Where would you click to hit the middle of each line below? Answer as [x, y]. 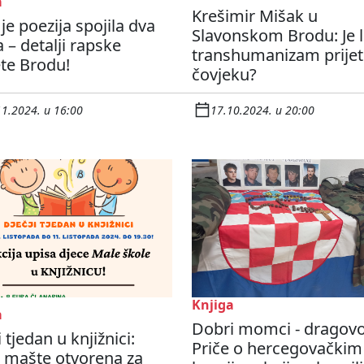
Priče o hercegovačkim [277, 349]
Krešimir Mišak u [255, 16]
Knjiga [213, 305]
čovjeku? [224, 75]
